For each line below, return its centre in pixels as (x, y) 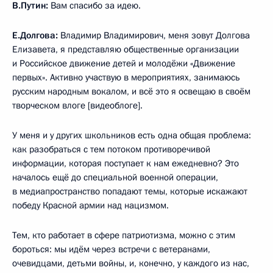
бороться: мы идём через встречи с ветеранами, (111, 249)
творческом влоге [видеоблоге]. (77, 105)
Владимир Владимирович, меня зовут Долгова (155, 35)
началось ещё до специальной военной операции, (115, 177)
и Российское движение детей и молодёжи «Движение (124, 63)
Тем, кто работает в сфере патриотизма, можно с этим (124, 235)
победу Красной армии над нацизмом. (90, 205)
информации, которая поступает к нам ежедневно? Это (126, 163)
